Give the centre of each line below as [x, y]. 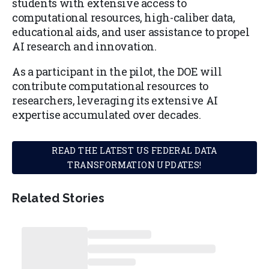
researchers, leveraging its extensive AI [115, 101]
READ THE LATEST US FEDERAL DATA [134, 150]
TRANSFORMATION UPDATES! [134, 165]
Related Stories [59, 198]
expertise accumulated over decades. [107, 115]
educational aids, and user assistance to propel [131, 32]
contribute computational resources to [110, 86]
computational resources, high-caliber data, [124, 18]
